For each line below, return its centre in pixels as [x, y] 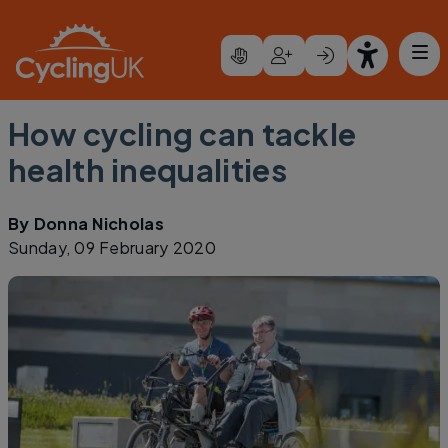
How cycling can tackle [182, 134]
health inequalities [147, 170]
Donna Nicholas [99, 223]
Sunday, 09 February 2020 [112, 247]
